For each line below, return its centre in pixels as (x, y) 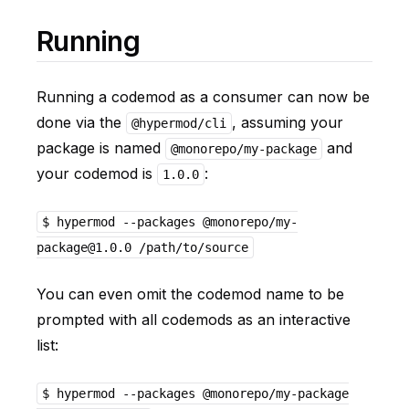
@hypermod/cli (178, 123)
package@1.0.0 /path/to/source (142, 247)
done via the (81, 122)
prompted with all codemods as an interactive (194, 320)
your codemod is (97, 173)
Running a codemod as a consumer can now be (203, 97)
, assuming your (287, 122)
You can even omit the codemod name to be (190, 294)
